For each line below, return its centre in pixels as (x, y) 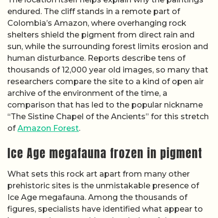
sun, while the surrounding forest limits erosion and (108, 46)
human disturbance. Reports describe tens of (96, 58)
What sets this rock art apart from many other (99, 174)
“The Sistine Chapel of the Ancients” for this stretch (108, 116)
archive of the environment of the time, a (87, 93)
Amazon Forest (48, 128)
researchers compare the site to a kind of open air (106, 81)
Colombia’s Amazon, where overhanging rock (97, 23)
